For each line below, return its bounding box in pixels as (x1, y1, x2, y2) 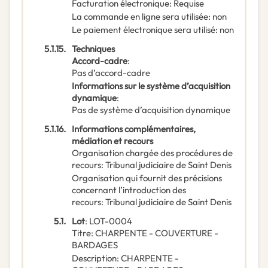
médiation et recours (72, 135, 153, 147)
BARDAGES (72, 239, 118, 251)
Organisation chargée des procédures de (72, 147, 233, 159)
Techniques (72, 43, 115, 55)
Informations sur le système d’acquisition (72, 80, 230, 92)
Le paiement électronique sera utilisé (72, 24, 215, 36)
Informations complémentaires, (72, 123, 196, 135)
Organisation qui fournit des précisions (72, 172, 222, 184)
